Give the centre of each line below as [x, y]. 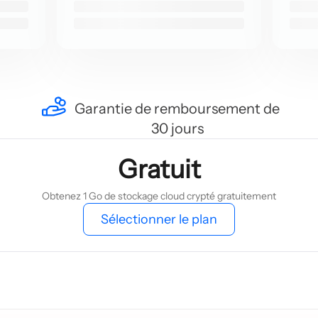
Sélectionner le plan [159, 219]
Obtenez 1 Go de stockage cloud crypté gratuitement [159, 196]
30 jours [177, 128]
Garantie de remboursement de [177, 109]
